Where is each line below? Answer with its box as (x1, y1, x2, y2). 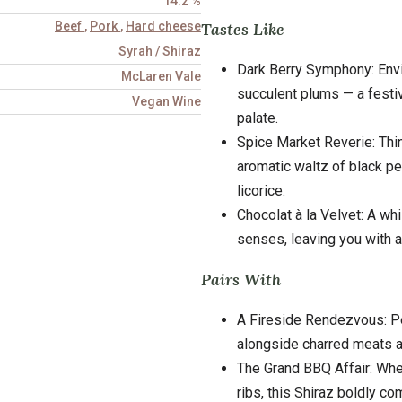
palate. (237, 109, 278, 127)
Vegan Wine (132, 94, 201, 109)
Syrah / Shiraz (118, 44, 201, 58)
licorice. (237, 181, 285, 199)
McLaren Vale (121, 69, 201, 83)
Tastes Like (201, 18, 284, 39)
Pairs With (201, 268, 281, 290)
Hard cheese (126, 19, 201, 33)
